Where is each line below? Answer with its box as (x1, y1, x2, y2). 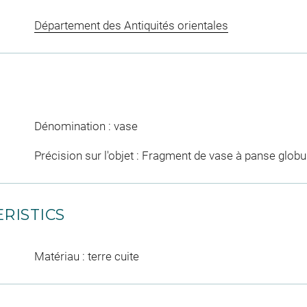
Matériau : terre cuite (34, 249, 139, 264)
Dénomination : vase (34, 119, 138, 133)
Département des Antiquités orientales (34, 18, 228, 32)
